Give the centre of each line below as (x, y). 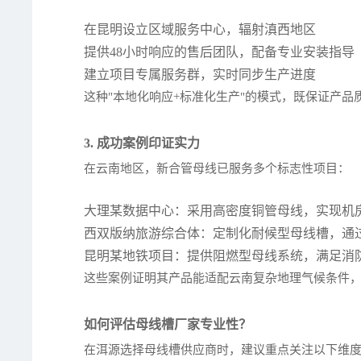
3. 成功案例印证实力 (142, 143)
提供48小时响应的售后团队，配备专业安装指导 (220, 52)
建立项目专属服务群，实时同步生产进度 (200, 75)
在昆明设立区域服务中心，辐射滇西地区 (200, 30)
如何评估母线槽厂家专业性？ (168, 325)
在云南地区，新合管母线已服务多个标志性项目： (217, 169)
